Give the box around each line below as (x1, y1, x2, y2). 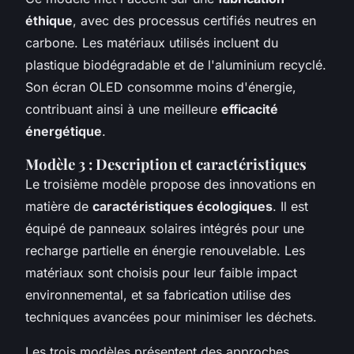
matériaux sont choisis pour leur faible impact (25, 264, 297, 281)
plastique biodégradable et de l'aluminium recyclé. (25, 56, 326, 73)
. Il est (273, 198, 308, 214)
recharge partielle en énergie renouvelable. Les (25, 242, 305, 258)
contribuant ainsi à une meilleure (25, 100, 221, 117)
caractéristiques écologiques (92, 198, 273, 214)
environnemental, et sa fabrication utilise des (25, 286, 291, 303)
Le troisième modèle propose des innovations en (25, 175, 315, 192)
